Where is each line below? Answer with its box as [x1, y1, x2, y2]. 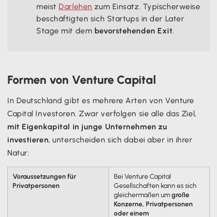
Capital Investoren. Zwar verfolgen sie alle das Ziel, [7, 108, 197, 118]
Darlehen [59, 1, 93, 11]
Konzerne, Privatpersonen [113, 200, 193, 208]
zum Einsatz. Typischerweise [92, 1, 201, 11]
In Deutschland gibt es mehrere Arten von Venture [7, 95, 194, 105]
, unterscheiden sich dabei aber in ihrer [48, 135, 193, 144]
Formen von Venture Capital [7, 72, 156, 87]
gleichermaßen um [113, 190, 171, 199]
